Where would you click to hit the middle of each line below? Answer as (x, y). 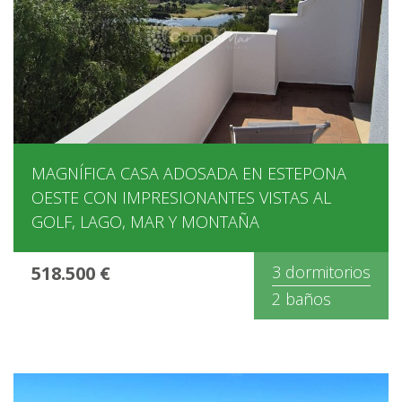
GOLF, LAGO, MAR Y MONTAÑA (145, 222)
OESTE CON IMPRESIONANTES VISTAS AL (181, 198)
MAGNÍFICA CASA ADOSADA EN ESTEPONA (189, 174)
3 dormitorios (321, 272)
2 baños (301, 299)
